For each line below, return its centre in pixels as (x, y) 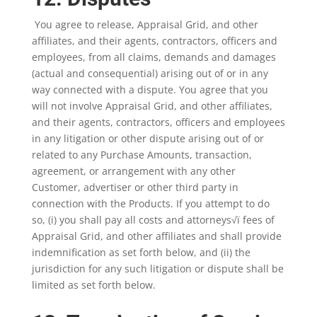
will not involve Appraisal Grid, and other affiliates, (152, 106)
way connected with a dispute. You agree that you (150, 90)
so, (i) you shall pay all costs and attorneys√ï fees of (153, 220)
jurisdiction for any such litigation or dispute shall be (157, 269)
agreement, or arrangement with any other (133, 171)
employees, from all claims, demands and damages (154, 57)
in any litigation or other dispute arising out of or (148, 138)
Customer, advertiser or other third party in (135, 187)
